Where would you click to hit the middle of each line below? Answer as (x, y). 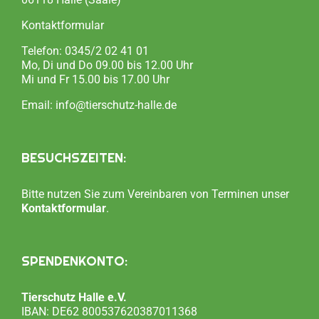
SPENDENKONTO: (74, 261)
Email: (38, 105)
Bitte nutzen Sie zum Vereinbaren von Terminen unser (155, 194)
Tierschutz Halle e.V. (74, 297)
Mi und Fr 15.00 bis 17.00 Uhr (95, 79)
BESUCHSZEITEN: (74, 157)
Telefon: (43, 51)
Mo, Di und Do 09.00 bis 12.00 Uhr (107, 65)
